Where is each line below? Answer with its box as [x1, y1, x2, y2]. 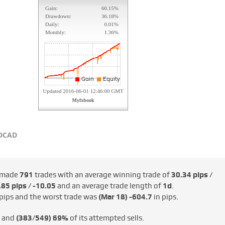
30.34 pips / [171, 170, 212, 180]
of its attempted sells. [68, 213, 144, 223]
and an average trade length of [55, 181, 163, 191]
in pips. [152, 192, 178, 202]
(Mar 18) [98, 192, 128, 202]
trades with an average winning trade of [33, 170, 171, 180]
